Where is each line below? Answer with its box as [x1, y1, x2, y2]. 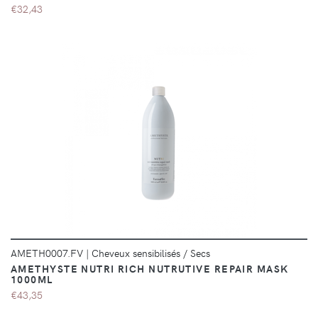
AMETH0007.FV [11, 246, 86, 261]
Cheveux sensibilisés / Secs [92, 246, 210, 261]
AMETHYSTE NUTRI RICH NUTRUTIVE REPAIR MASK [11, 261, 289, 276]
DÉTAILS [159, 133, 206, 144]
